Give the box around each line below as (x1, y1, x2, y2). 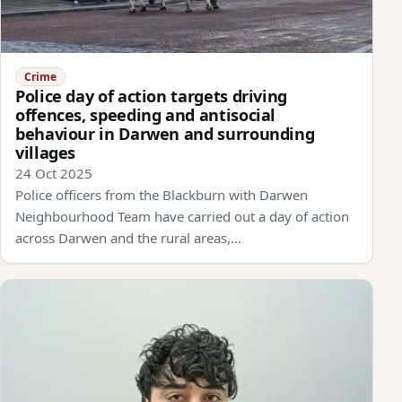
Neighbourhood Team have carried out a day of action (15, 206, 349, 225)
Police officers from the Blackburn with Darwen (15, 185, 308, 204)
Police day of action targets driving (15, 84, 287, 107)
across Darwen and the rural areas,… (15, 228, 241, 247)
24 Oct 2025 (15, 163, 92, 182)
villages (15, 141, 76, 163)
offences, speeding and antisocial (15, 103, 276, 126)
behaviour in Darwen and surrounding (15, 122, 315, 144)
